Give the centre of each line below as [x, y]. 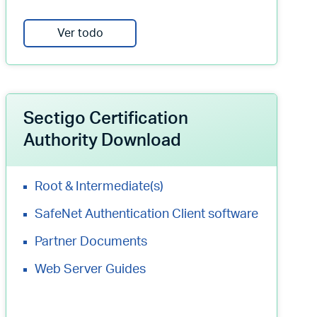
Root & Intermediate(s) [99, 187]
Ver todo [80, 33]
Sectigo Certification [106, 119]
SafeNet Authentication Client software [146, 214]
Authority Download [102, 141]
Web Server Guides [90, 270]
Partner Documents [91, 242]
